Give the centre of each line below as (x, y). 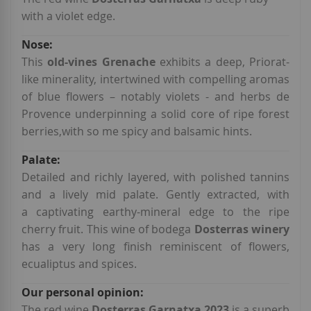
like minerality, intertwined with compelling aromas (155, 79)
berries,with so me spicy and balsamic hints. (137, 132)
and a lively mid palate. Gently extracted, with (155, 195)
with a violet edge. (68, 16)
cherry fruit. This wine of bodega (108, 229)
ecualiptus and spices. (79, 264)
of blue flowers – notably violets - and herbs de (155, 97)
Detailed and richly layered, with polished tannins (155, 177)
